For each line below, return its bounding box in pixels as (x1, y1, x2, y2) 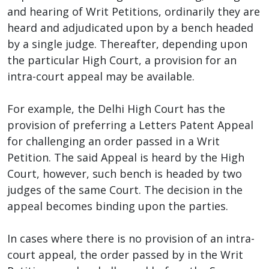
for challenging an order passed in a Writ (7, 133, 220, 148)
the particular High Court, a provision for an (7, 52, 237, 67)
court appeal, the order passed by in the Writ (7, 247, 243, 262)
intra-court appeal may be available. (7, 68, 195, 83)
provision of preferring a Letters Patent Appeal (7, 117, 253, 132)
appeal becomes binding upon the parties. (7, 198, 228, 213)
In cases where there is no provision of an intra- (7, 231, 255, 246)
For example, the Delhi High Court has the (7, 101, 225, 116)
